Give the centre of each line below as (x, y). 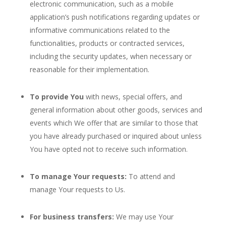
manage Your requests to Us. (77, 189)
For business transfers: (72, 217)
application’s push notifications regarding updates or (115, 17)
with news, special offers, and (133, 97)
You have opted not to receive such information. (108, 149)
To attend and (151, 176)
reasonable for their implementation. (89, 69)
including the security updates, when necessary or (110, 56)
